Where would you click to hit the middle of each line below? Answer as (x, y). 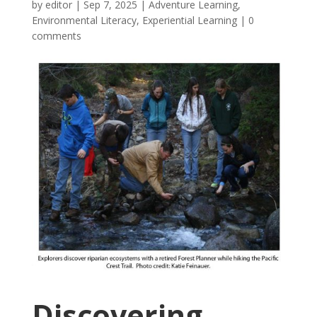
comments (56, 36)
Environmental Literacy (84, 20)
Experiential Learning (189, 20)
